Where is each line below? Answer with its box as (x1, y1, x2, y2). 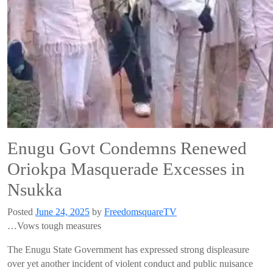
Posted (7, 207, 35, 217)
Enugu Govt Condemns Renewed (7, 138, 247, 158)
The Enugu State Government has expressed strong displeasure (7, 244, 249, 255)
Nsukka (7, 180, 62, 199)
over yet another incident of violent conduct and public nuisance (7, 258, 253, 269)
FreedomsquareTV (104, 207, 177, 217)
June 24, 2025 (35, 207, 90, 217)
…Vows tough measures (7, 221, 101, 231)
